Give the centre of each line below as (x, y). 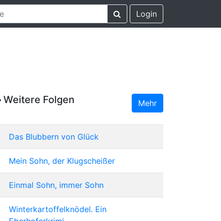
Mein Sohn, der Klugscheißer (62, 161)
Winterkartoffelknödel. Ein (58, 209)
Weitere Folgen (38, 99)
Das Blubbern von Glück (54, 136)
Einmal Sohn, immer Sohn (56, 185)
